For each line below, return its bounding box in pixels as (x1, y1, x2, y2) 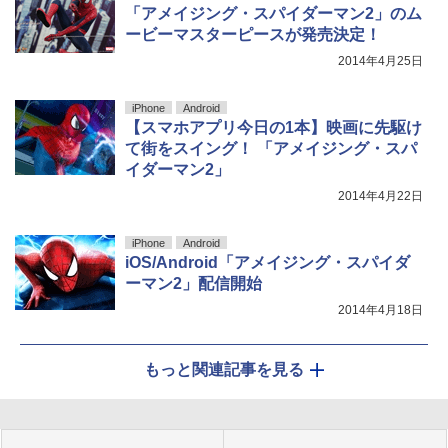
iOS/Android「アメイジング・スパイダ (125, 254, 410, 272)
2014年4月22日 (338, 189, 423, 204)
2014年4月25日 (338, 54, 423, 69)
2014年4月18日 (338, 303, 423, 318)
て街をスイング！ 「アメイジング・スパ (125, 140, 417, 158)
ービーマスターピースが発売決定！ (125, 26, 381, 44)
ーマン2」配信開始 (125, 275, 262, 293)
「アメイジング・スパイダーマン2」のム (125, 5, 422, 23)
